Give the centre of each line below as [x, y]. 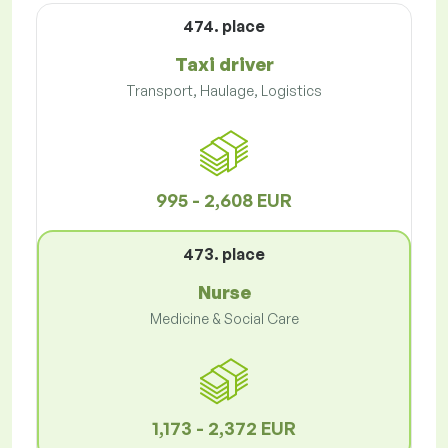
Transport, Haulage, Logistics [224, 91]
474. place [224, 26]
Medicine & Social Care [224, 319]
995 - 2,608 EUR [224, 200]
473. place [224, 254]
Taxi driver [224, 64]
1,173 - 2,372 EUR [224, 428]
